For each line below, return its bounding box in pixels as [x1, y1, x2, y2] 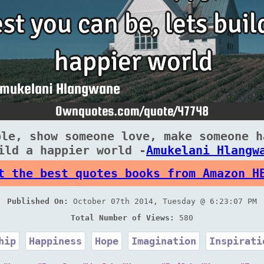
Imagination [131, 235, 196, 247]
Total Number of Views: [70, 213, 174, 222]
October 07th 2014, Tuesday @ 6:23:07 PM [68, 197, 257, 206]
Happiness [28, 235, 82, 247]
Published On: [6, 197, 68, 206]
